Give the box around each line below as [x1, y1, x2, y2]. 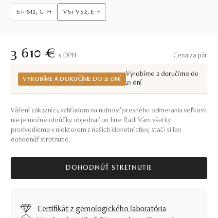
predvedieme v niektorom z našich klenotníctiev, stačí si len [11, 127, 182, 134]
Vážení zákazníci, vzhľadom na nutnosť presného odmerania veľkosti [11, 108, 207, 114]
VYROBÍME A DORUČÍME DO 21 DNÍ [23, 76, 121, 82]
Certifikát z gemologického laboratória [37, 205, 167, 213]
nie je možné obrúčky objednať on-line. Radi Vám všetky [11, 117, 171, 124]
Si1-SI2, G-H [17, 9, 52, 15]
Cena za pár [173, 53, 207, 59]
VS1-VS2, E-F [63, 9, 101, 15]
